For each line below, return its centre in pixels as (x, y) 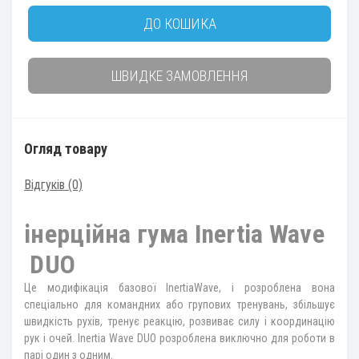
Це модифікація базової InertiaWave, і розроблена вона (179, 288)
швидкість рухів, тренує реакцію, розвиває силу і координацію (179, 322)
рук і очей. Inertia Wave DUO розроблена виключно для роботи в (179, 339)
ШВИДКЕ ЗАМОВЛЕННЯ (179, 76)
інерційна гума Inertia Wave (175, 234)
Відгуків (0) (53, 185)
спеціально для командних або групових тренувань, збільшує (179, 305)
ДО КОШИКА (179, 24)
